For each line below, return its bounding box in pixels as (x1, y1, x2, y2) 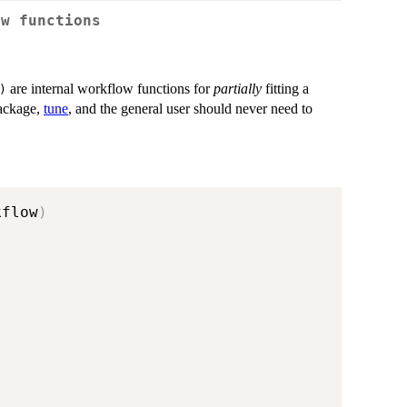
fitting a (262, 81, 309, 97)
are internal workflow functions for (6, 81, 213, 97)
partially (213, 81, 262, 97)
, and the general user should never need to (68, 101, 313, 117)
